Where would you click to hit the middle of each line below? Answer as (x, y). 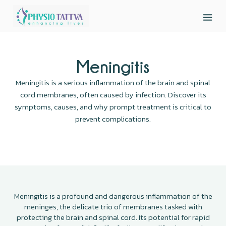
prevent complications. (113, 119)
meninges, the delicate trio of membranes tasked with (113, 206)
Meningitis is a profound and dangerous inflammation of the (113, 196)
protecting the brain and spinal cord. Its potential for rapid (113, 217)
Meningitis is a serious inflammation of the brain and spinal (113, 82)
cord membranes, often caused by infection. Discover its (113, 94)
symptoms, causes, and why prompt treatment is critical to (113, 106)
